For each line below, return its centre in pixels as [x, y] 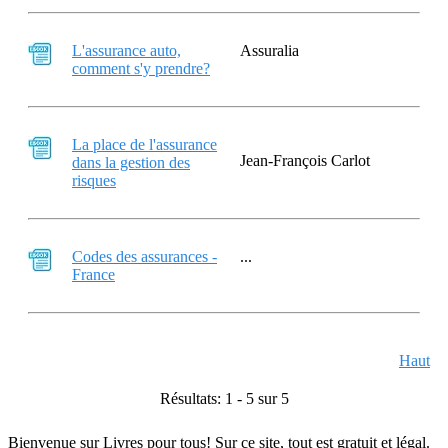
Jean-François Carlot [305, 160]
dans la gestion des [131, 162]
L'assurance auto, [126, 50]
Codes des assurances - [144, 256]
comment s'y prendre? [141, 68]
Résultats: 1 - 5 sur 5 [224, 398]
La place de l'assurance [144, 144]
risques [94, 180]
